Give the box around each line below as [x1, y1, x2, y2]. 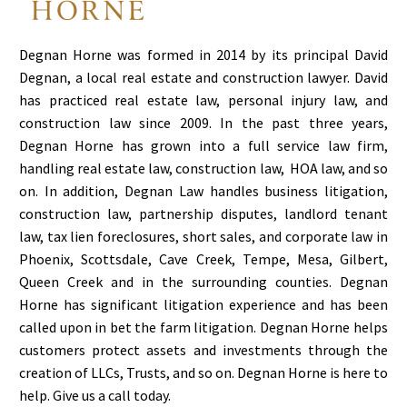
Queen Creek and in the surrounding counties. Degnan [19, 272, 388, 291]
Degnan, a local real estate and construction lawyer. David [19, 67, 388, 86]
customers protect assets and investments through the [19, 340, 388, 359]
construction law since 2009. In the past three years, [19, 113, 388, 132]
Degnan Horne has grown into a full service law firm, [19, 135, 388, 154]
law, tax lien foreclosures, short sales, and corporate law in [19, 226, 388, 245]
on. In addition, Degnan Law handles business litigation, [19, 181, 388, 200]
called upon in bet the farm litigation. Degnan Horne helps [19, 317, 388, 336]
